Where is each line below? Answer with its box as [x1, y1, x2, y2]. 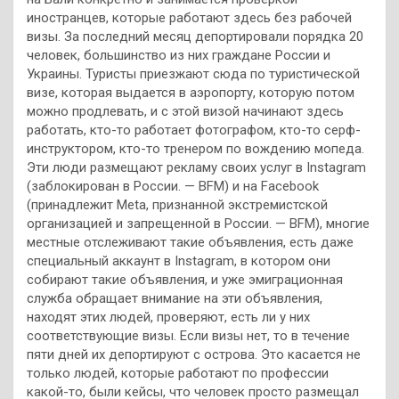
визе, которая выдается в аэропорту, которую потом [27, 85, 354, 102]
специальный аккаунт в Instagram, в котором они [27, 253, 330, 270]
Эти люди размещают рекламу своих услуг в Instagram [27, 159, 366, 176]
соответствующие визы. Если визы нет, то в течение [27, 328, 350, 345]
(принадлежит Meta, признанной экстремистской [27, 197, 328, 214]
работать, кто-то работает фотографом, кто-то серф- [27, 122, 361, 139]
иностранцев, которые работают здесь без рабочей [27, 10, 352, 27]
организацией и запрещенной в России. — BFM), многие [27, 216, 370, 232]
